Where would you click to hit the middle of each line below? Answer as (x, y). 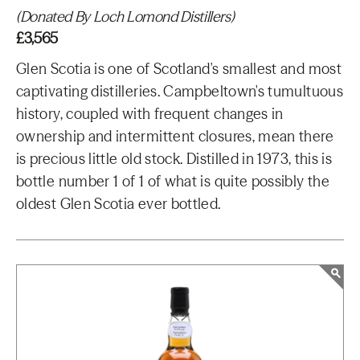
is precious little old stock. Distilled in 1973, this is (174, 159)
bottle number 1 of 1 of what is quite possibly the (173, 181)
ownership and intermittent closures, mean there (175, 136)
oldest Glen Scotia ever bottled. (119, 204)
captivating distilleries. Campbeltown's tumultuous (180, 91)
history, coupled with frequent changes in (150, 114)
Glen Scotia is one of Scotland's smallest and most (179, 69)
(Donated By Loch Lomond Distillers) (125, 16)
